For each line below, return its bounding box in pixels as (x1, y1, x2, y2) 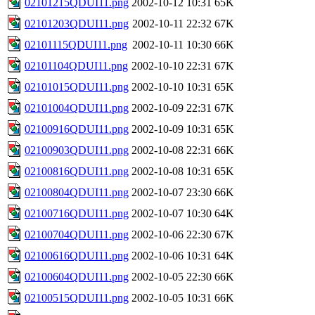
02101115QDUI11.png (25, 38, 127, 51)
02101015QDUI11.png (25, 80, 129, 93)
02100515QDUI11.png (25, 291, 129, 304)
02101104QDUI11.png (25, 59, 128, 72)
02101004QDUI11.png (25, 101, 129, 114)
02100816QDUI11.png (25, 165, 129, 177)
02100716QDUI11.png (25, 207, 129, 219)
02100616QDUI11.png (25, 249, 129, 262)
